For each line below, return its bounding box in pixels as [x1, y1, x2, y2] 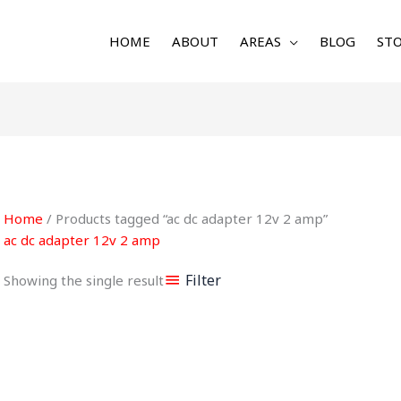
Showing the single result [4, 270, 165, 289]
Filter [184, 269, 221, 290]
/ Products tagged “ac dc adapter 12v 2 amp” [43, 209, 328, 228]
